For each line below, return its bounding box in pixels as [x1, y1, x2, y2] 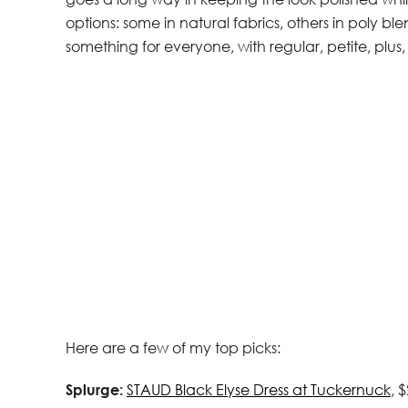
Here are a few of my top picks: [66, 338, 280, 357]
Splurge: [66, 380, 127, 398]
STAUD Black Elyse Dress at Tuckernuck [127, 380, 391, 399]
